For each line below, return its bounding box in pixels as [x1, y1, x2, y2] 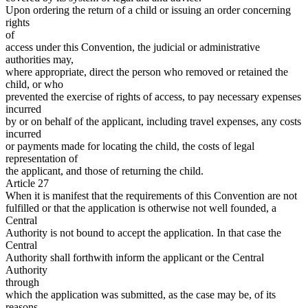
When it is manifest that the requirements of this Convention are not [5, 190, 297, 202]
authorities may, [5, 54, 74, 66]
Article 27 [5, 177, 49, 190]
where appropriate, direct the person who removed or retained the [5, 66, 288, 78]
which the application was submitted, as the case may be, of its [5, 289, 276, 301]
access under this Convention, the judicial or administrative [5, 41, 260, 54]
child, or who [5, 78, 63, 91]
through [5, 276, 39, 289]
